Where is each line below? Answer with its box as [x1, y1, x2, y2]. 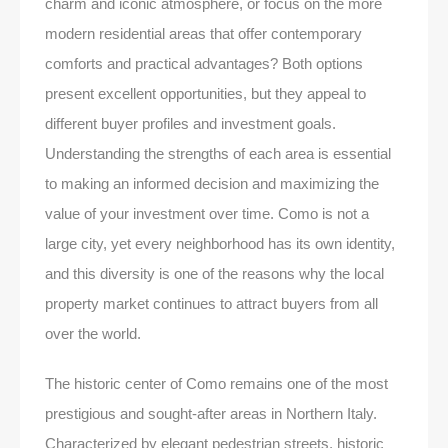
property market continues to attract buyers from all [45, 294, 378, 312]
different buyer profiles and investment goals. [45, 114, 336, 132]
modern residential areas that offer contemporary [45, 24, 362, 42]
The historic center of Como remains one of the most [45, 374, 388, 392]
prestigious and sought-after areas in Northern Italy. [45, 404, 377, 422]
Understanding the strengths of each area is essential [45, 144, 391, 162]
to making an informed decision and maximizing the [45, 174, 379, 192]
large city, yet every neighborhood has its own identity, [45, 234, 395, 252]
